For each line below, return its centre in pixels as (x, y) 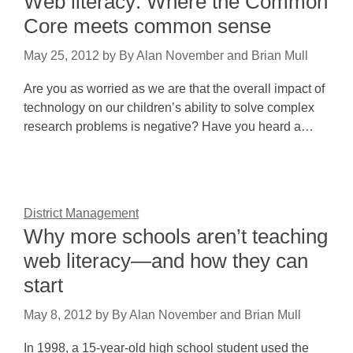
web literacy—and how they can (166, 261)
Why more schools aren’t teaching (176, 236)
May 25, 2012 (61, 56)
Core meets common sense (147, 26)
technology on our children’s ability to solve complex (169, 108)
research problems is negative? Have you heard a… (169, 126)
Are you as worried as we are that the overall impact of (174, 89)
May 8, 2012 (58, 315)
